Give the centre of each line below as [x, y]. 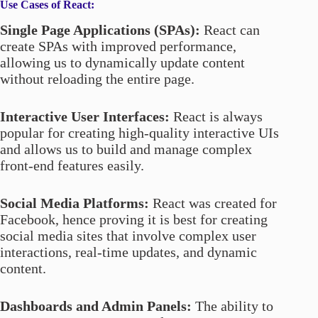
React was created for [213, 203]
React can [230, 29]
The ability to [234, 306]
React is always [218, 116]
